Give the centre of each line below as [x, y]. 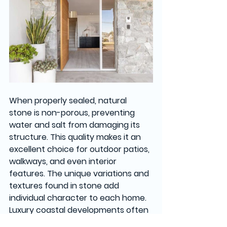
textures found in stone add [65, 186]
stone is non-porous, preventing [73, 113]
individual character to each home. [79, 198]
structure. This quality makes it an [76, 137]
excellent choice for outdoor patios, [80, 149]
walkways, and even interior [64, 162]
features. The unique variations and [80, 174]
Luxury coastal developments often [80, 210]
